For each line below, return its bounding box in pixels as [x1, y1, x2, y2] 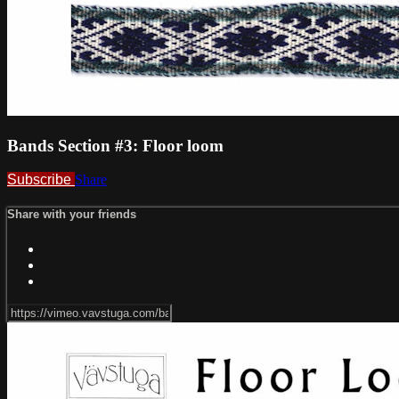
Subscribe [7, 172, 75, 188]
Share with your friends [7, 208, 136, 222]
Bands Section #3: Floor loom [7, 135, 224, 155]
